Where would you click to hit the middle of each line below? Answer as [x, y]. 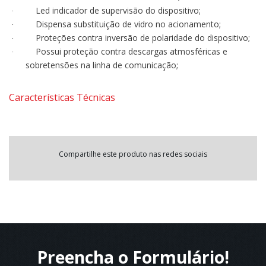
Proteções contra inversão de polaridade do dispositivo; [143, 38]
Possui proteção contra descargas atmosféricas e [132, 51]
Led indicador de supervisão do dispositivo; [118, 10]
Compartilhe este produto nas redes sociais [133, 154]
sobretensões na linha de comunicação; [102, 65]
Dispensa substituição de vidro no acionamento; [128, 24]
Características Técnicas [62, 97]
